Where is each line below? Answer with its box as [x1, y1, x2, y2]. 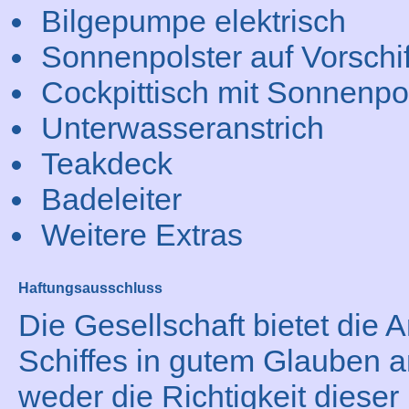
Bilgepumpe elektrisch [41, 4, 346, 38]
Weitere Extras [41, 217, 243, 252]
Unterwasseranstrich [41, 110, 324, 145]
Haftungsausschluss [18, 280, 163, 296]
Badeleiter [41, 182, 182, 216]
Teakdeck [41, 146, 173, 181]
